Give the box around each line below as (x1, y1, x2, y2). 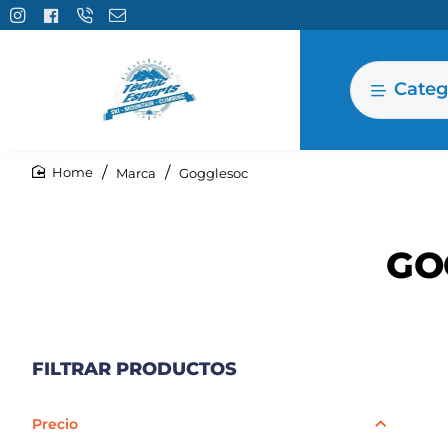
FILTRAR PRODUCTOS (32, 358, 237, 380)
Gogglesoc (179, 164, 248, 181)
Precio (32, 414, 78, 433)
